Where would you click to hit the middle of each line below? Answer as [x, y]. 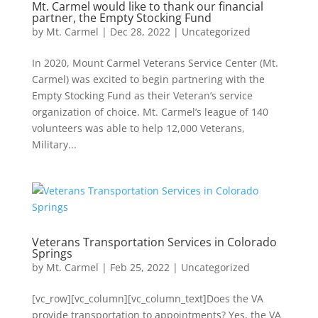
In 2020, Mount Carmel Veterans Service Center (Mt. [155, 63]
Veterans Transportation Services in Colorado [154, 242]
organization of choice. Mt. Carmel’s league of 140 [150, 112]
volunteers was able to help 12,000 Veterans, [138, 128]
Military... [54, 144]
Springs [52, 253]
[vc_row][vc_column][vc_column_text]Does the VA [147, 298]
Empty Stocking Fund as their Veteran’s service [142, 95]
